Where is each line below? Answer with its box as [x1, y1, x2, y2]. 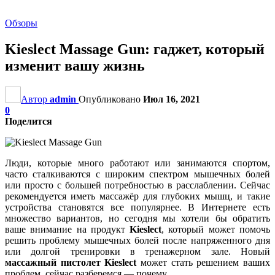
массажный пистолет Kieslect [5, 257, 137, 268]
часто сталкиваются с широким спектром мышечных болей [5, 168, 270, 179]
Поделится [5, 115, 52, 126]
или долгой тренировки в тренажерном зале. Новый [5, 246, 270, 257]
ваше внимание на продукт [5, 223, 130, 234]
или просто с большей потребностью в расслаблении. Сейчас [5, 179, 270, 190]
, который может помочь [161, 223, 271, 234]
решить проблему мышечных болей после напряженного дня [5, 234, 270, 246]
